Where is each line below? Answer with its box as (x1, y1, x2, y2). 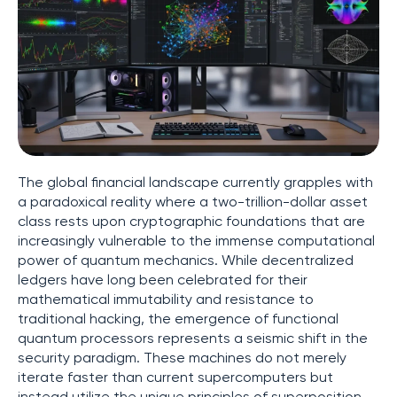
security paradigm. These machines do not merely (18, 351, 346, 366)
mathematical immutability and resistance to (18, 292, 314, 307)
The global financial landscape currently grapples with (18, 175, 373, 191)
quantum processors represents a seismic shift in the (18, 331, 368, 346)
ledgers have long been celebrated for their (18, 273, 307, 288)
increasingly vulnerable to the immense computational (18, 234, 375, 249)
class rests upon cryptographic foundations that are (18, 214, 365, 230)
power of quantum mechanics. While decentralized (18, 253, 354, 269)
